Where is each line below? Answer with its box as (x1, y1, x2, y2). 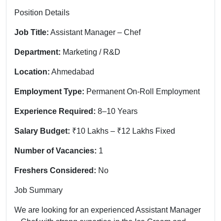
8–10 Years (96, 107, 138, 115)
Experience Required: (14, 107, 96, 115)
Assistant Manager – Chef (49, 28, 141, 37)
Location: (14, 67, 50, 76)
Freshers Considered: (14, 166, 96, 175)
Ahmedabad (50, 67, 94, 76)
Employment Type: (14, 87, 84, 96)
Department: (14, 47, 61, 56)
